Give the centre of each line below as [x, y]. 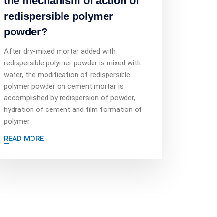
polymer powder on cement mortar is [64, 86]
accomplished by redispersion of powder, [70, 98]
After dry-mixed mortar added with [60, 51]
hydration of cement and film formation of [73, 109]
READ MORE [24, 139]
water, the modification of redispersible [67, 75]
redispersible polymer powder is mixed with [72, 63]
